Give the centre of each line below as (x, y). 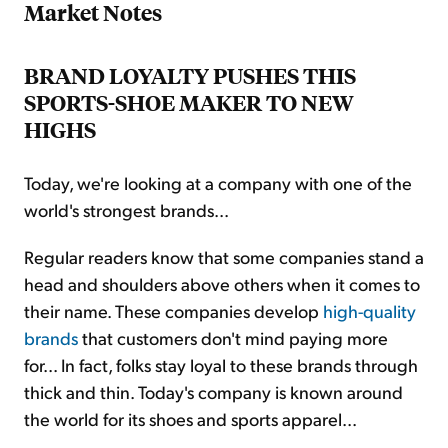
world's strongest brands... (126, 210)
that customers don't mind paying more (233, 338)
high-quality (369, 311)
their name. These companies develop (173, 311)
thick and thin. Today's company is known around (213, 392)
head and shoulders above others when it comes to (222, 284)
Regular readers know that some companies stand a (224, 257)
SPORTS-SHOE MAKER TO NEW (189, 103)
